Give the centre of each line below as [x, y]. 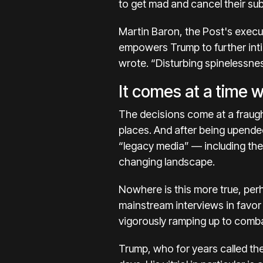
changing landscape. [167, 162]
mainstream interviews [171, 205]
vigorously [142, 221]
